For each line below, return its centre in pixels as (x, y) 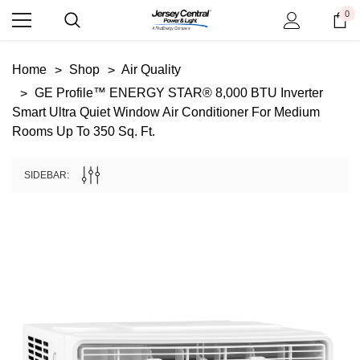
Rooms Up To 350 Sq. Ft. (84, 131)
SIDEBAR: (47, 175)
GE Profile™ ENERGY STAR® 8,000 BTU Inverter (179, 93)
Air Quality (151, 70)
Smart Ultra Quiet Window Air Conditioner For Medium (166, 112)
